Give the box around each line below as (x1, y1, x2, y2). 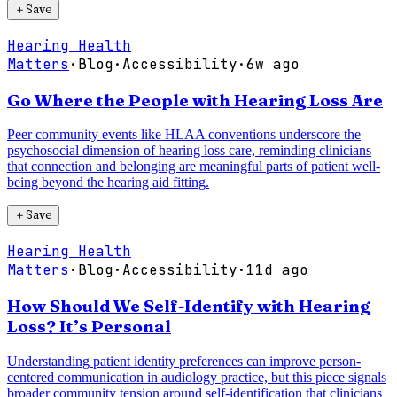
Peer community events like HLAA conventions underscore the (7, 127, 361, 143)
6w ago (246, 54, 300, 74)
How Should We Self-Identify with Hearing (7, 296, 370, 317)
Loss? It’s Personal (7, 316, 171, 338)
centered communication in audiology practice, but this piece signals (7, 369, 386, 385)
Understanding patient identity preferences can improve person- (7, 353, 361, 369)
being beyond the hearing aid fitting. (7, 175, 209, 191)
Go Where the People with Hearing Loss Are (7, 90, 383, 111)
